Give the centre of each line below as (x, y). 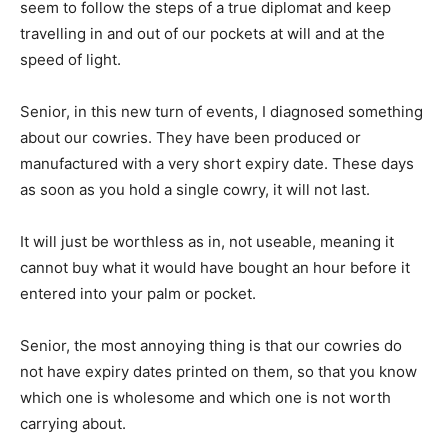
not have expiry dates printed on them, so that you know (218, 371)
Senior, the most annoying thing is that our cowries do (211, 345)
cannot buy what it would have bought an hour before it (215, 267)
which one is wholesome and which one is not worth (205, 397)
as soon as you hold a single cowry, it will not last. (195, 189)
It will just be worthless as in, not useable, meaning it (207, 241)
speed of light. (70, 59)
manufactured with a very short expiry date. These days (217, 163)
